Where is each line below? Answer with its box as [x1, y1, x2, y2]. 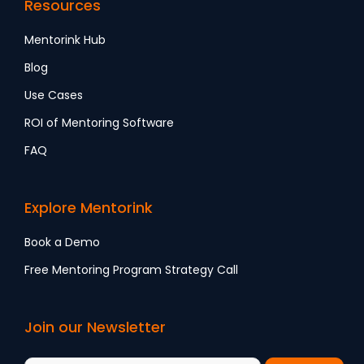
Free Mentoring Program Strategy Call [24, 262, 238, 279]
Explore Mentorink [24, 197, 153, 219]
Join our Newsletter [24, 317, 166, 338]
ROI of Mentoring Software [24, 115, 174, 132]
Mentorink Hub [24, 32, 106, 49]
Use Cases [24, 87, 83, 104]
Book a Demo [24, 234, 100, 251]
